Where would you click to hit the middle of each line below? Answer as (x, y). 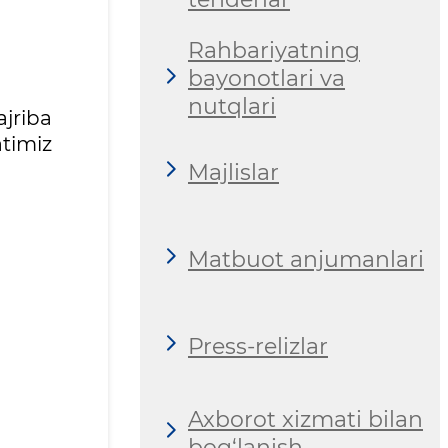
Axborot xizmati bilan (305, 419)
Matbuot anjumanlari (306, 259)
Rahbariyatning (274, 51)
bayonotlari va (266, 79)
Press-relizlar (258, 346)
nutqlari (232, 107)
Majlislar (233, 172)
